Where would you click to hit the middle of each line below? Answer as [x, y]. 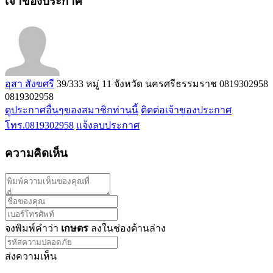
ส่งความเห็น [31, 257]
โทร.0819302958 [39, 125]
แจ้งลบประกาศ [108, 125]
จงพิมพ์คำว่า [33, 229]
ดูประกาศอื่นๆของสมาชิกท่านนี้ [72, 110]
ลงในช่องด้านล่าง [127, 229]
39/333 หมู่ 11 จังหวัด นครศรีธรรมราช [137, 83]
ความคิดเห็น [36, 153]
